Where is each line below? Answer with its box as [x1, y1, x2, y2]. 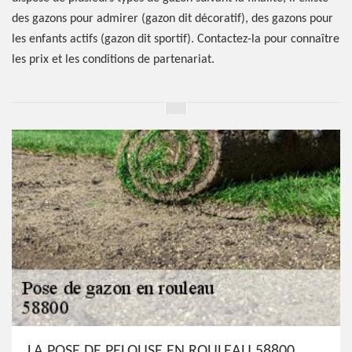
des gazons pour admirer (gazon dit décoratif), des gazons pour [12, 13, 333, 25]
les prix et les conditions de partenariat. [12, 53, 214, 66]
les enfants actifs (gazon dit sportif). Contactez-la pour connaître [12, 33, 339, 46]
